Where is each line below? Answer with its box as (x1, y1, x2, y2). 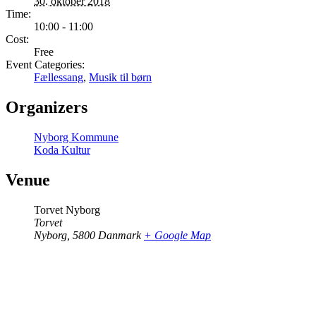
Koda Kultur (34, 144, 90, 157)
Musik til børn (89, 71, 152, 84)
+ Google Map (144, 229, 211, 241)
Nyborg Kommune (34, 131, 119, 144)
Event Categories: (6, 59, 85, 71)
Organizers (6, 98, 87, 117)
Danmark (98, 229, 141, 241)
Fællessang (34, 71, 83, 84)
